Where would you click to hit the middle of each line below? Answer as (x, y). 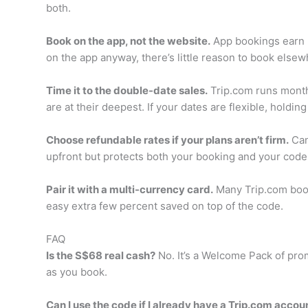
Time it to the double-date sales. (126, 90)
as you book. (76, 272)
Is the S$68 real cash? (100, 255)
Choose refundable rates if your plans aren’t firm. (167, 140)
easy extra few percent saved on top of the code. (164, 206)
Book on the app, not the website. (128, 41)
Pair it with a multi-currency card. (129, 189)
